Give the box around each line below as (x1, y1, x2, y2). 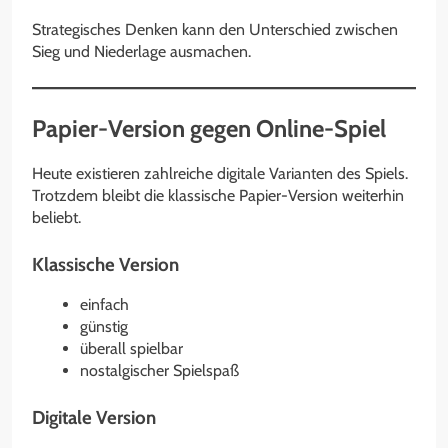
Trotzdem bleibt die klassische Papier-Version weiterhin (32, 185, 404, 205)
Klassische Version (32, 252, 179, 276)
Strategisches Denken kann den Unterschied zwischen (32, 19, 398, 39)
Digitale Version (32, 406, 156, 430)
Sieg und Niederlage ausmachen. (32, 41, 251, 61)
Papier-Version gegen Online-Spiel (32, 113, 386, 143)
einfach (80, 295, 129, 315)
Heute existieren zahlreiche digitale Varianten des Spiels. (32, 163, 408, 183)
